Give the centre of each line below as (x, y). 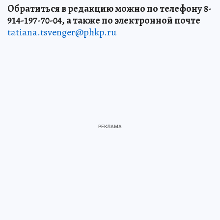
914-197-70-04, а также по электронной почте (104, 20)
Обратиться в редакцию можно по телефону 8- (110, 8)
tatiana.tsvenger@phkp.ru (62, 32)
